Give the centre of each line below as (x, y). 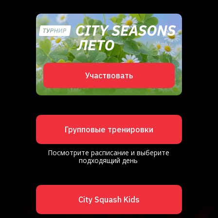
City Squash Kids (109, 200)
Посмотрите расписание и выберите (108, 153)
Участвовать (109, 75)
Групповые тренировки (109, 129)
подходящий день (108, 160)
